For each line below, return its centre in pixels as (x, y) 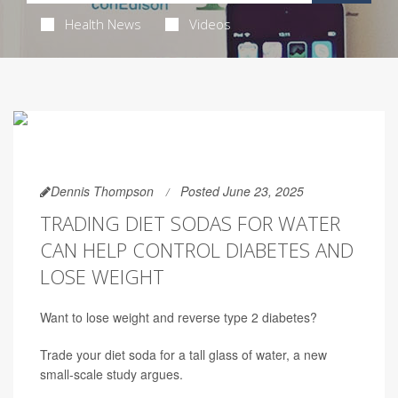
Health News (103, 24)
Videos (210, 24)
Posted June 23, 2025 (242, 191)
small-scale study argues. (111, 374)
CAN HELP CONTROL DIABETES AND (197, 250)
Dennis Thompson (102, 191)
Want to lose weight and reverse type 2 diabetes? (179, 317)
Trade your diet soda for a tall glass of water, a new (183, 354)
